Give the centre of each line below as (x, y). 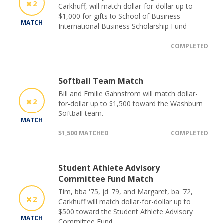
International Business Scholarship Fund (122, 26)
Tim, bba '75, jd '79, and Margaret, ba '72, (125, 191)
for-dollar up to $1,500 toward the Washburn (130, 103)
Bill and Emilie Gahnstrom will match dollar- (128, 93)
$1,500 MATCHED (83, 133)
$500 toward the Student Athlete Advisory (125, 211)
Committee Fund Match (106, 178)
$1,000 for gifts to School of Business (119, 16)
